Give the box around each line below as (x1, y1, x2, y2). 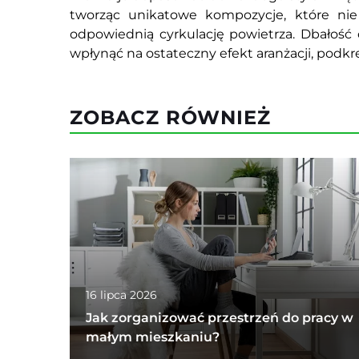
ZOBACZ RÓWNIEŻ (70, 106, 271, 130)
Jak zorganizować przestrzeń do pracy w (86, 310, 353, 326)
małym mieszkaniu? (86, 329, 220, 345)
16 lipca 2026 (86, 288, 157, 303)
